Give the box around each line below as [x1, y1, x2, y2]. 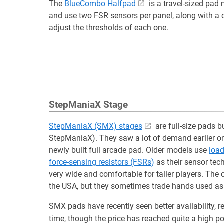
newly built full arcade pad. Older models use [49, 145, 209, 155]
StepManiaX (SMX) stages [49, 121, 142, 131]
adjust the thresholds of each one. [49, 23, 168, 32]
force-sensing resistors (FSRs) [49, 157, 154, 167]
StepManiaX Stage [49, 99, 128, 110]
